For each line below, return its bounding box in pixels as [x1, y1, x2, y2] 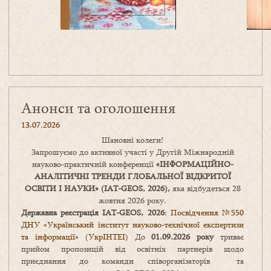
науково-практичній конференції [31, 158, 156, 170]
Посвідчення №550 [170, 207, 244, 218]
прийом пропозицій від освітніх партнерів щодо [21, 243, 244, 255]
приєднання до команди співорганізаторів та [21, 255, 244, 267]
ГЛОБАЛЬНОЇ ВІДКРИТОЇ [127, 171, 231, 182]
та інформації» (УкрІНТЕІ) [21, 231, 128, 243]
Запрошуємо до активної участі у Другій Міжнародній [31, 146, 234, 158]
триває [214, 231, 244, 243]
